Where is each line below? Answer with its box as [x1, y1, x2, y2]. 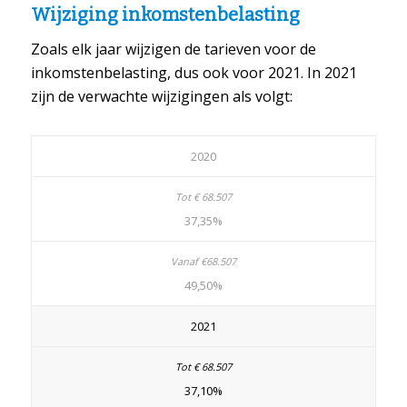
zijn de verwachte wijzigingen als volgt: [30, 85, 293, 106]
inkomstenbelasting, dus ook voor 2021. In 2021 [30, 62, 357, 83]
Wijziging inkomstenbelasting [30, 4, 300, 25]
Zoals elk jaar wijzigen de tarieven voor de [30, 38, 316, 59]
